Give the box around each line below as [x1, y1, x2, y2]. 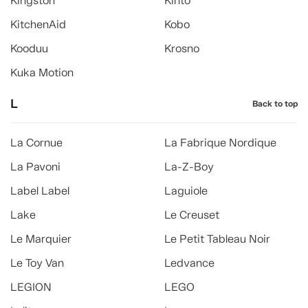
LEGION [10, 280, 52, 294]
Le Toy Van [10, 256, 64, 269]
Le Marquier [10, 232, 71, 245]
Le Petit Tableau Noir [164, 232, 270, 245]
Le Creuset [164, 208, 219, 221]
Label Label [10, 184, 69, 197]
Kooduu [10, 42, 48, 55]
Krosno [164, 42, 199, 55]
